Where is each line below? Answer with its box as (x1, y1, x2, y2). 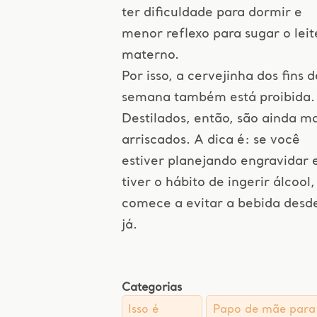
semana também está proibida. (121, 91, 315, 104)
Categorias (121, 282, 182, 294)
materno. (121, 49, 179, 62)
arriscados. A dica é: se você (121, 134, 300, 146)
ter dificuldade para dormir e (121, 6, 302, 19)
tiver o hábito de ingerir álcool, (121, 176, 315, 189)
